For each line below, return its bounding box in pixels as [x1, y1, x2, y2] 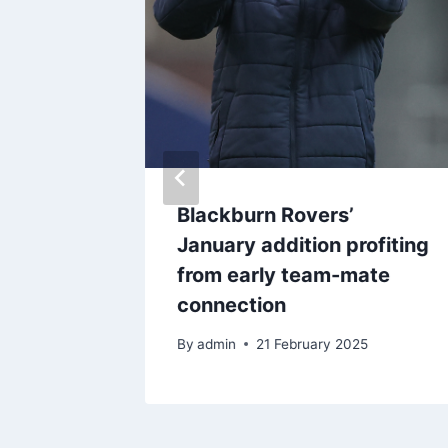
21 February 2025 [256, 335, 369, 352]
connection [177, 293, 286, 318]
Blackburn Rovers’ [177, 203, 354, 228]
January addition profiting [177, 233, 429, 258]
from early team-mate [177, 263, 390, 288]
